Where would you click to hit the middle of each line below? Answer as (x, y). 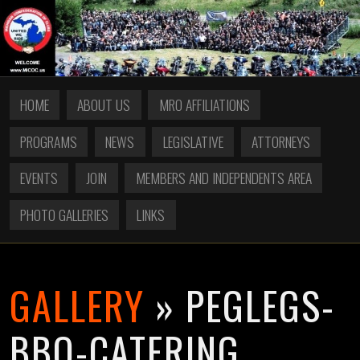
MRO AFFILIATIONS (204, 105)
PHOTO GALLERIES (65, 214)
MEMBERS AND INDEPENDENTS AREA (223, 178)
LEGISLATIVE (193, 141)
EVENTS (39, 178)
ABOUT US (104, 105)
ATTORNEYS (280, 141)
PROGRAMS (49, 141)
